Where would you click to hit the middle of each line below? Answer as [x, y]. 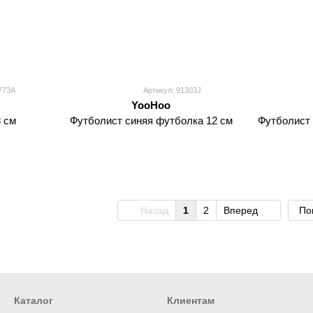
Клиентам [191, 300]
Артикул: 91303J [172, 90]
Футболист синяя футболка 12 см [151, 121]
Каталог [34, 300]
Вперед [242, 210]
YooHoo [151, 105]
